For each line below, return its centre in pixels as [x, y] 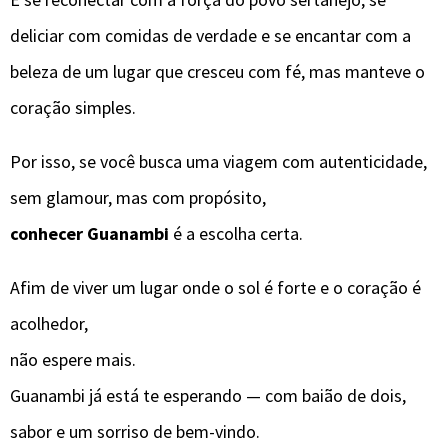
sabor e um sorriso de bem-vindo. [135, 431]
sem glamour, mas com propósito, [138, 197]
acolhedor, [49, 323]
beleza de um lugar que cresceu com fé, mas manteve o [217, 71]
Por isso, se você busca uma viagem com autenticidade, [218, 161]
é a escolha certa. [236, 233]
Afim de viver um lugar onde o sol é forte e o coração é [215, 287]
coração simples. [73, 107]
